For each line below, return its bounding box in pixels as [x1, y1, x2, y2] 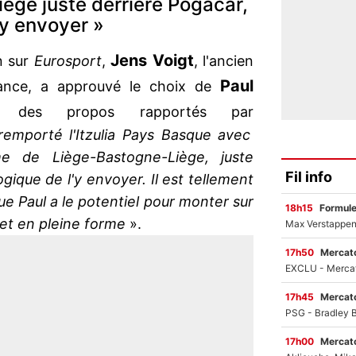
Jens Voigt [110, 51, 194, 71]
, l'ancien [193, 52, 253, 70]
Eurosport [33, 52, 102, 70]
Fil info [285, 168, 332, 185]
